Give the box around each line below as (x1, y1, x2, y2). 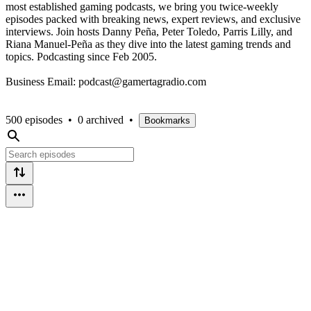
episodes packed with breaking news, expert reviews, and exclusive (6, 12, 301, 25)
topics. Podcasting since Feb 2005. (6, 50, 157, 62)
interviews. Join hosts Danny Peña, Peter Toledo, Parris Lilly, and (6, 25, 292, 37)
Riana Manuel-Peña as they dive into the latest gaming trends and (6, 37, 291, 50)
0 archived (78, 113, 124, 126)
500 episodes (6, 113, 62, 126)
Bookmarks (144, 115, 190, 126)
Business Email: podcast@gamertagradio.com (6, 75, 206, 87)
